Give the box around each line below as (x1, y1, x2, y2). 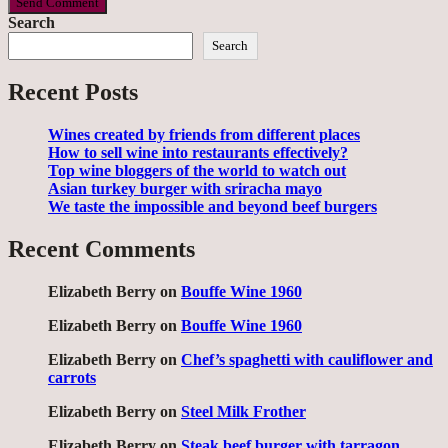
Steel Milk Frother (181, 403, 306, 421)
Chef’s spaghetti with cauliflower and (181, 351, 433, 369)
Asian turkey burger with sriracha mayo (48, 180, 322, 198)
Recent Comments (8, 236, 195, 263)
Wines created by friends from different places (48, 126, 360, 144)
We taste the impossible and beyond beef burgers (48, 198, 377, 216)
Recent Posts (8, 79, 138, 106)
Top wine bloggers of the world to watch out (48, 162, 346, 180)
